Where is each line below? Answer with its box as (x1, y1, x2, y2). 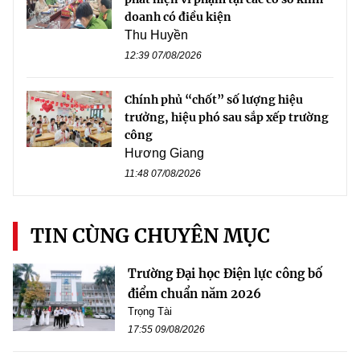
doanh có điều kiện (125, 9, 231, 24)
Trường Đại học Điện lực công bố (128, 265, 322, 281)
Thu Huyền (125, 27, 188, 42)
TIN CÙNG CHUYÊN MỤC (31, 223, 270, 248)
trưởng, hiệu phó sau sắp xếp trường (125, 109, 329, 125)
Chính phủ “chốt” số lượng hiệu (125, 92, 303, 107)
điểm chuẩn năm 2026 (128, 285, 261, 301)
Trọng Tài (128, 305, 172, 317)
